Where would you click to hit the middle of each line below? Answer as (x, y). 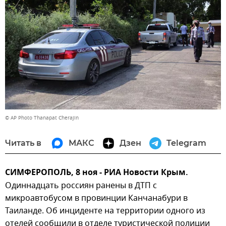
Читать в (23, 143)
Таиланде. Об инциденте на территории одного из (105, 211)
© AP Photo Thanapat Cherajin (42, 118)
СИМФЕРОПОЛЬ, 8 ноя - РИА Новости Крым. (97, 173)
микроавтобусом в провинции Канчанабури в (96, 198)
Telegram (186, 143)
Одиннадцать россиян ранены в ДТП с (81, 185)
